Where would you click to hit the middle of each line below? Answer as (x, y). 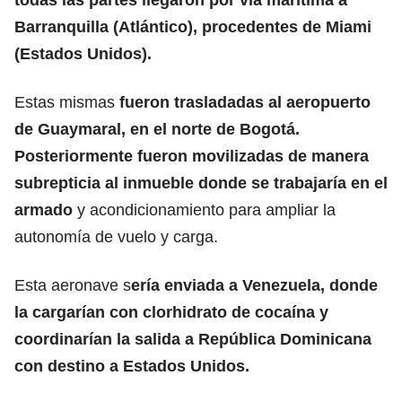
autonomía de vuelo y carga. (116, 236)
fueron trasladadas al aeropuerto (243, 102)
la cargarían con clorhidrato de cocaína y (171, 312)
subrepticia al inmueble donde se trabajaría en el (201, 183)
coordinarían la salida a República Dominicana (193, 339)
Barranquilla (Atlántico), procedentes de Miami (193, 26)
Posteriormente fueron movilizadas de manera (192, 156)
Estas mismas (65, 102)
